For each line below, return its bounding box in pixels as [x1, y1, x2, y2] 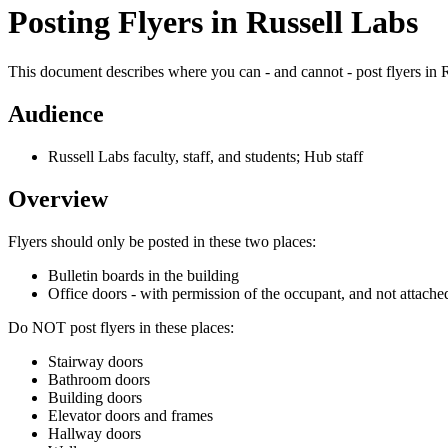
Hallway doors [48, 424, 145, 442]
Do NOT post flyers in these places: [8, 318, 234, 336]
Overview [8, 185, 108, 212]
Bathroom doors [48, 370, 154, 388]
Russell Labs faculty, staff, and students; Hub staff [48, 147, 363, 165]
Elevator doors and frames [48, 406, 217, 424]
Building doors [48, 388, 146, 406]
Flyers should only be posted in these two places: [8, 232, 316, 250]
